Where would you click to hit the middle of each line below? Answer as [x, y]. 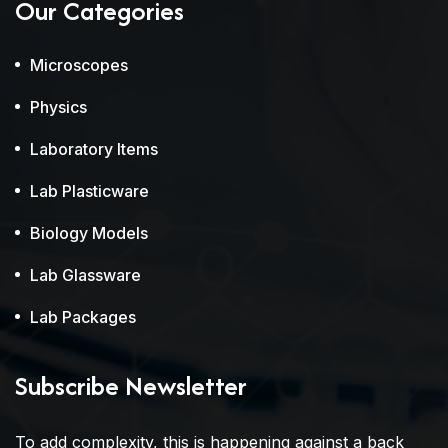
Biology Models [89, 233]
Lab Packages [83, 317]
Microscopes [79, 65]
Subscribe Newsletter [131, 385]
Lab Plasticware [89, 191]
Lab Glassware [85, 275]
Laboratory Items [94, 149]
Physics [58, 107]
